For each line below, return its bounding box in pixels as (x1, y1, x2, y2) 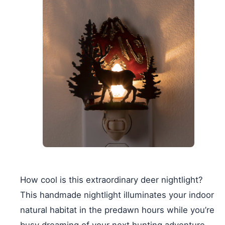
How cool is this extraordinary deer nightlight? (20, 175, 203, 185)
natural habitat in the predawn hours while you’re (20, 205, 214, 215)
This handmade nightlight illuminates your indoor (20, 190, 214, 200)
